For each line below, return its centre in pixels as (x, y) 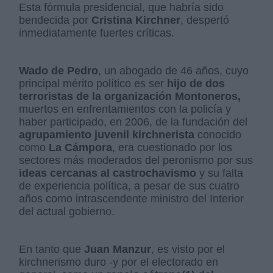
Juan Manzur (118, 250)
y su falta (220, 173)
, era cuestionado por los (172, 148)
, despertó (205, 20)
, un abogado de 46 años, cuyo (174, 71)
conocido (218, 135)
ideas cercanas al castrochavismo (108, 173)
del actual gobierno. (67, 212)
